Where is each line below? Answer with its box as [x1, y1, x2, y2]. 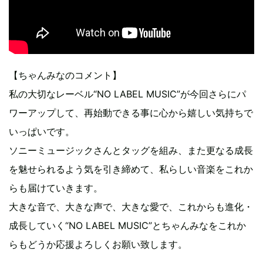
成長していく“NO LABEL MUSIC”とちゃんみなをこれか [9, 220, 246, 232]
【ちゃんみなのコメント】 [9, 69, 122, 82]
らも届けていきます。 [9, 182, 103, 194]
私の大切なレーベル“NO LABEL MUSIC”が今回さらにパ [9, 88, 246, 100]
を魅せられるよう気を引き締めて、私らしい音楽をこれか [9, 163, 253, 176]
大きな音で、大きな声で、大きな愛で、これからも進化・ [9, 201, 253, 213]
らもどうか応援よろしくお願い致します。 [9, 238, 187, 251]
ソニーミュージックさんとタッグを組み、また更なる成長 [9, 144, 253, 157]
